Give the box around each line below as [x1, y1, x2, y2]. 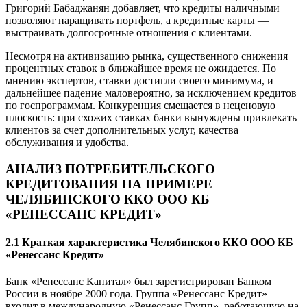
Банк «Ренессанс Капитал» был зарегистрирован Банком [5, 275, 271, 288]
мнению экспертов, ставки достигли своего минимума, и [5, 75, 273, 87]
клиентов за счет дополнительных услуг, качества [5, 124, 238, 136]
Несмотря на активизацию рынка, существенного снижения [5, 50, 288, 62]
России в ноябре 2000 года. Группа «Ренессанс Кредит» [5, 288, 267, 300]
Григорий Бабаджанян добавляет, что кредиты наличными [5, 2, 280, 14]
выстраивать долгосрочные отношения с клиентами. [5, 27, 252, 39]
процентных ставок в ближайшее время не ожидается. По [5, 62, 276, 75]
